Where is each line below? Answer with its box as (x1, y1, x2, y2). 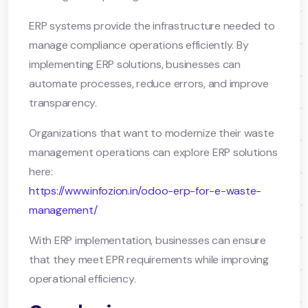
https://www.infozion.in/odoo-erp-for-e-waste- (29, 183, 262, 198)
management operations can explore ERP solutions (29, 144, 278, 159)
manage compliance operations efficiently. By (29, 37, 249, 52)
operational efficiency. (29, 271, 136, 286)
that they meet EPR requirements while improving (29, 252, 269, 267)
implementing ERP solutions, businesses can (29, 56, 241, 71)
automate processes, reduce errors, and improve (29, 76, 269, 91)
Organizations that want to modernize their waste (29, 125, 274, 140)
